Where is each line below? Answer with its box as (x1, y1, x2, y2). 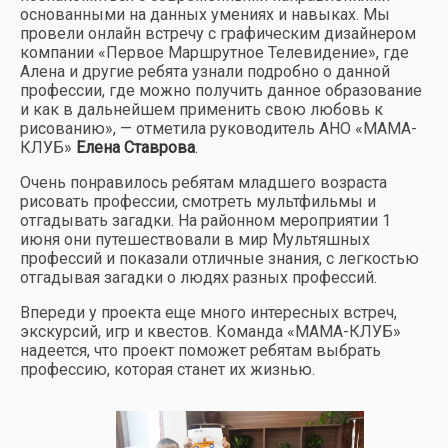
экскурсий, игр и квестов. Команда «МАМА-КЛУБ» (20, 321, 401, 341)
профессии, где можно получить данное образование (20, 80, 422, 100)
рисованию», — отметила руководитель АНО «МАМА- (20, 118, 417, 138)
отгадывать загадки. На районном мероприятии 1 (20, 210, 391, 230)
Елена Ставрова (76, 137, 195, 157)
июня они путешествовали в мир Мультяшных (20, 229, 370, 249)
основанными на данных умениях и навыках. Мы (20, 4, 390, 24)
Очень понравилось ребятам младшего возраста (20, 172, 387, 192)
